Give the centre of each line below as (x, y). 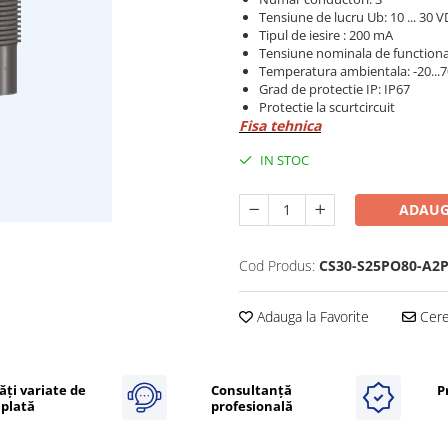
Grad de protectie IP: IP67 (334, 89)
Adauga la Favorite (311, 317)
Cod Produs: (277, 266)
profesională (251, 405)
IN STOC (283, 160)
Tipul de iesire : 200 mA (326, 35)
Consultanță (251, 389)
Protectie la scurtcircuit (327, 107)
